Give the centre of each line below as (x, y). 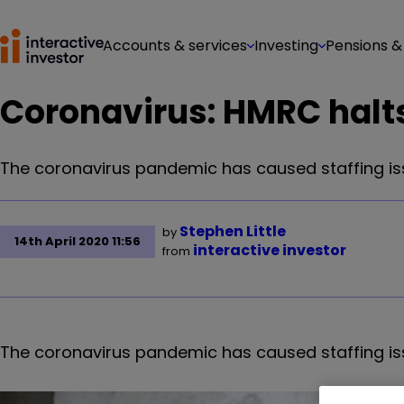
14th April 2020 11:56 (78, 241)
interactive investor (270, 250)
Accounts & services (175, 46)
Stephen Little (233, 231)
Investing (286, 46)
